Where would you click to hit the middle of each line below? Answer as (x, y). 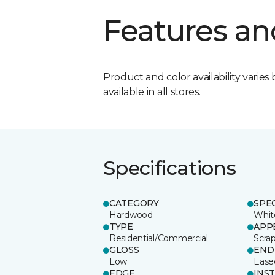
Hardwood (131, 215)
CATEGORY (134, 203)
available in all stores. (152, 91)
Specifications (170, 168)
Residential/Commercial (159, 238)
